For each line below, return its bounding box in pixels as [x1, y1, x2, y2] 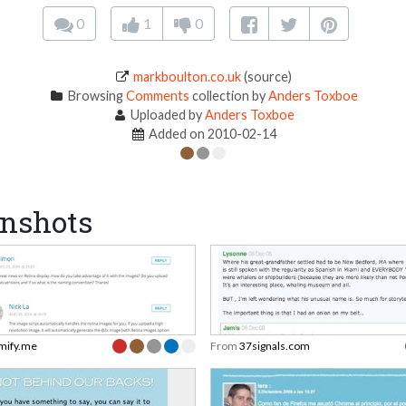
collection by [188, 88, 268, 104]
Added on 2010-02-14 [146, 126, 277, 142]
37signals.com [239, 339, 310, 353]
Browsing [64, 88, 126, 104]
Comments [125, 88, 189, 104]
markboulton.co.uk [133, 69, 242, 85]
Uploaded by [128, 107, 206, 123]
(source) [241, 69, 293, 85]
